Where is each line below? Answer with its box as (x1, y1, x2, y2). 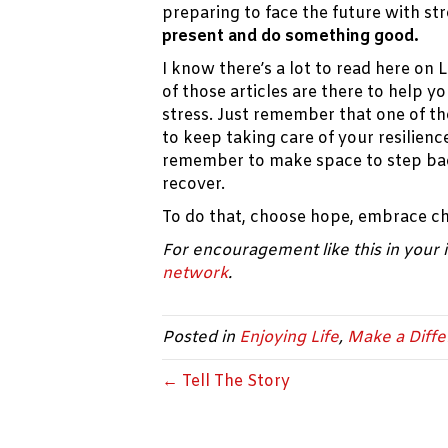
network (162, 263, 228, 285)
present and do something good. (162, 26, 419, 48)
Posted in (162, 327, 239, 349)
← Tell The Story (162, 371, 290, 393)
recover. (162, 174, 225, 196)
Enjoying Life (239, 327, 339, 349)
